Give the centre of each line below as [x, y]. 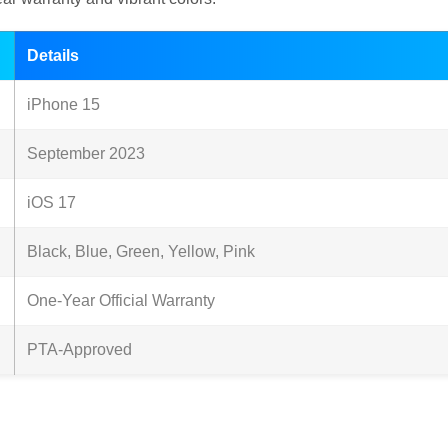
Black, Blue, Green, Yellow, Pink [141, 252]
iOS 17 [51, 203]
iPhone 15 [63, 105]
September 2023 [86, 154]
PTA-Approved [79, 350]
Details [53, 56]
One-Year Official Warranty [121, 301]
